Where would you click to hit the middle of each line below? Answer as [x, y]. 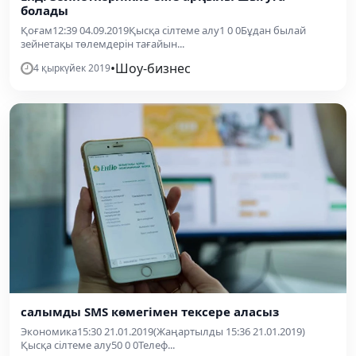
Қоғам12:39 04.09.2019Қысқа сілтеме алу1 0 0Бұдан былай [163, 30]
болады [44, 10]
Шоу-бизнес [153, 68]
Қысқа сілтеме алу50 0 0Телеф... [98, 344]
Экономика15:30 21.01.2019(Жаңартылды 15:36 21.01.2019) [163, 331]
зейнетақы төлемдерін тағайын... [103, 44]
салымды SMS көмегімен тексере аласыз [150, 311]
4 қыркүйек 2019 [72, 68]
